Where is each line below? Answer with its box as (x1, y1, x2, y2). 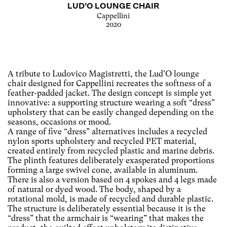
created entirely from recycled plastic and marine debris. (8, 145, 214, 156)
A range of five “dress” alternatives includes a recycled (8, 126, 207, 136)
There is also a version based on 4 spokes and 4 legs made (8, 174, 217, 184)
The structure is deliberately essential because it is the (8, 203, 206, 213)
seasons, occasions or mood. (8, 117, 111, 127)
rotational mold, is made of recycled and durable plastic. (8, 194, 213, 204)
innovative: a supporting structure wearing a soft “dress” (8, 97, 215, 107)
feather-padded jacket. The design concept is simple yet (8, 88, 212, 98)
